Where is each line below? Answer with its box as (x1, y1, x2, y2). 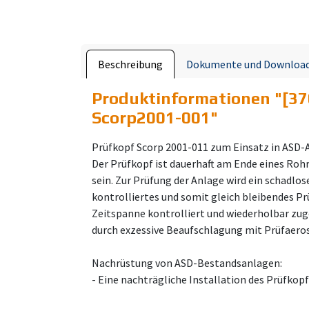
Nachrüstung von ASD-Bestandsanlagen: (92, 256, 282, 270)
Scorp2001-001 (92, 108, 210, 127)
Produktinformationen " (92, 89, 282, 108)
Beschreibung (98, 57, 163, 71)
